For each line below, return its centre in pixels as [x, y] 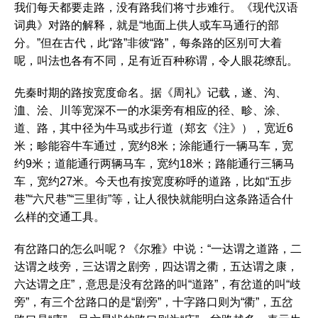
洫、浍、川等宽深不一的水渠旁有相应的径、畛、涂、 [150, 110]
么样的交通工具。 [60, 217]
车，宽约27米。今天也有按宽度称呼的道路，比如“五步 [153, 181]
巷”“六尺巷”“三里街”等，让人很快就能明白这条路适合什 [154, 199]
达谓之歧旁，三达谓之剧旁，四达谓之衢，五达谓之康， [156, 267]
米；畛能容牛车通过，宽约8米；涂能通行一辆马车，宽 [154, 146]
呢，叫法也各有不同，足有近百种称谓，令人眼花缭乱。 [156, 61]
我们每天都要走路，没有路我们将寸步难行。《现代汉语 [156, 7]
